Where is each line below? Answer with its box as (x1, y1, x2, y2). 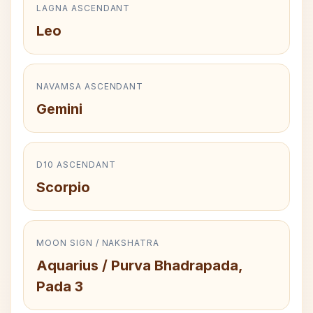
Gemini (36, 101, 82, 117)
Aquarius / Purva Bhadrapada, (36, 257, 242, 274)
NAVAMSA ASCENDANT (36, 81, 144, 92)
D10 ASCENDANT (36, 159, 116, 170)
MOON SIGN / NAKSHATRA (36, 238, 160, 248)
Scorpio (36, 179, 90, 196)
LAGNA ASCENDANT (36, 3, 131, 13)
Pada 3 (36, 278, 83, 295)
